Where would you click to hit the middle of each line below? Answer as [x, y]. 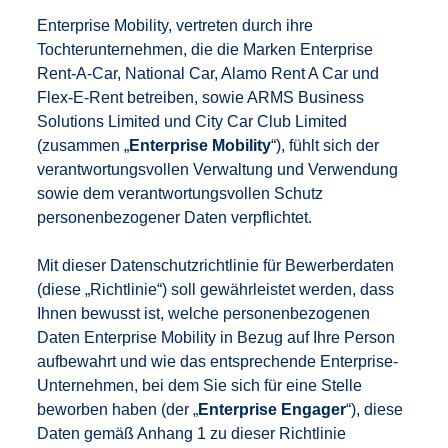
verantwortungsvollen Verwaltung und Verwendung [218, 169]
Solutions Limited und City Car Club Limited [192, 121]
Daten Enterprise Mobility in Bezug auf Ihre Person [216, 337]
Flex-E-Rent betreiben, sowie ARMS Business [201, 97]
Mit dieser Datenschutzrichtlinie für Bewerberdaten [216, 265]
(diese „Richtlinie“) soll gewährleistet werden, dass [216, 289]
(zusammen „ [83, 145]
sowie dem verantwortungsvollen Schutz [180, 193]
